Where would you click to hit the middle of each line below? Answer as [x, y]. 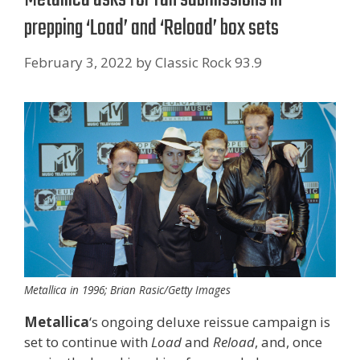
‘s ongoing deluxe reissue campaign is [210, 321]
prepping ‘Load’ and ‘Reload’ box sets [151, 29]
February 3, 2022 [78, 62]
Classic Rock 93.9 [209, 62]
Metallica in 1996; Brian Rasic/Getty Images [127, 289]
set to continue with [88, 342]
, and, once [288, 342]
